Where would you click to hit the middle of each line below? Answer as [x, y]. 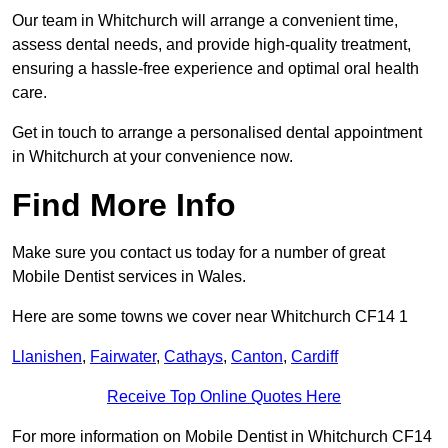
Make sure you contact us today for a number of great [198, 253]
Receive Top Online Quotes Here [224, 397]
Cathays [193, 357]
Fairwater [123, 357]
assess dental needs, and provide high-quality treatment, [211, 45]
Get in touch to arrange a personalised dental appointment [217, 133]
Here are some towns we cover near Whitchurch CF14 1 [210, 317]
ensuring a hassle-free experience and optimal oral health [215, 69]
